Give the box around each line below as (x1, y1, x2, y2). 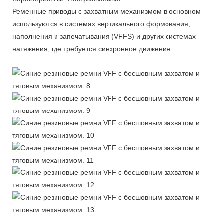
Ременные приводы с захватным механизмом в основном (12, 7, 201, 15)
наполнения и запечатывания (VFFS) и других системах (12, 32, 196, 40)
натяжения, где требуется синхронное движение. (12, 44, 172, 53)
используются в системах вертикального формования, (12, 19, 190, 28)
